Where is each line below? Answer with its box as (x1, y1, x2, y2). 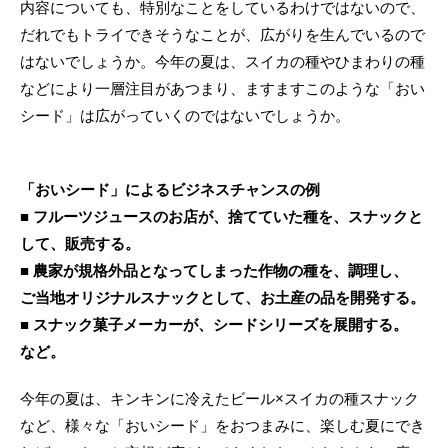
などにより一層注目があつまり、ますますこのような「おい (20, 79, 425, 97)
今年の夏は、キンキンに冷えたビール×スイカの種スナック (20, 389, 419, 407)
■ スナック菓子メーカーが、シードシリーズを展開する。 (20, 315, 408, 333)
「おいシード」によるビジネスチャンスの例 (20, 180, 320, 198)
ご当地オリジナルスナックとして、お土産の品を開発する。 (20, 288, 425, 306)
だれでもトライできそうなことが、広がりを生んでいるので (20, 25, 425, 43)
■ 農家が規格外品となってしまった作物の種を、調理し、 (20, 261, 408, 279)
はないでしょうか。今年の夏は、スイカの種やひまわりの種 (20, 52, 425, 70)
